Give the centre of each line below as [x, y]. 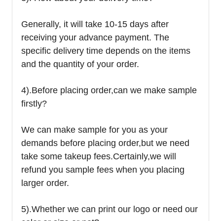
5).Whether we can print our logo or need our [110, 209]
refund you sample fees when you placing [103, 169]
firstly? [34, 103]
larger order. [45, 183]
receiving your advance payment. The [95, 37]
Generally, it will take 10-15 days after [95, 24]
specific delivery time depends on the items [106, 51]
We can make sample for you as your [94, 129]
